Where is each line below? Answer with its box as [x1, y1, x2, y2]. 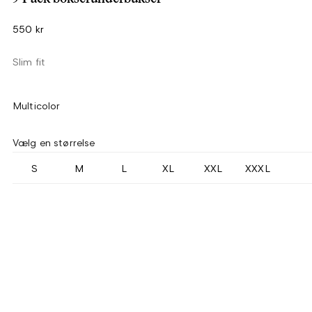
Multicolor [13, 100, 61, 111]
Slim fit [13, 56, 46, 68]
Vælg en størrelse [13, 136, 95, 148]
